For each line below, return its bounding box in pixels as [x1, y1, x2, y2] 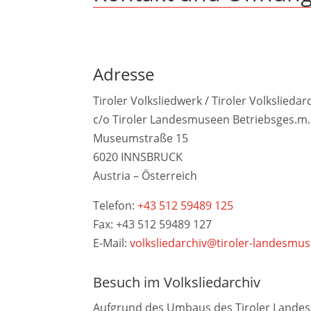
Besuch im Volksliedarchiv [93, 272, 261, 292]
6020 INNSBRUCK [93, 149, 183, 165]
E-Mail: [93, 235, 131, 251]
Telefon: [93, 198, 138, 214]
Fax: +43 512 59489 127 [93, 217, 212, 233]
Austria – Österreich [93, 168, 198, 184]
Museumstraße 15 [93, 131, 189, 146]
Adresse [93, 62, 155, 86]
